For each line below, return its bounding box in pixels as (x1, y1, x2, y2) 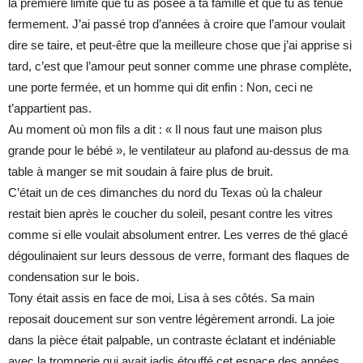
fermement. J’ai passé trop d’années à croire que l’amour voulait (8, 17, 345, 32)
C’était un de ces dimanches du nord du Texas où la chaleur (8, 186, 322, 200)
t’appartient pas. (8, 101, 92, 116)
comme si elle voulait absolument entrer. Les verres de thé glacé (8, 228, 348, 242)
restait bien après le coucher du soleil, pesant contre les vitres (8, 207, 333, 221)
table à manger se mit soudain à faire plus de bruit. (8, 164, 273, 179)
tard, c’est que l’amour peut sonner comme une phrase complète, (8, 59, 352, 74)
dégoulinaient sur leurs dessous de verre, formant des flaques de (8, 249, 349, 263)
